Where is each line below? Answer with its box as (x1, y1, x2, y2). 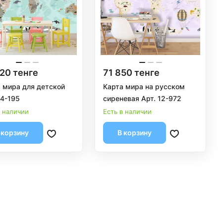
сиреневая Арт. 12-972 (103, 94, 182, 103)
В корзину (117, 128, 152, 137)
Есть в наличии (103, 107, 152, 115)
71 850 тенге (103, 67, 160, 78)
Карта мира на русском (103, 82, 185, 91)
